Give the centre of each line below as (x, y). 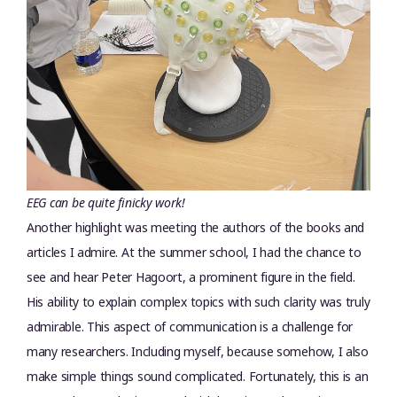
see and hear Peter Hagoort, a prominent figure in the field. (191, 277)
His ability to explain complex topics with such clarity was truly (198, 302)
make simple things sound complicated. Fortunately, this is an (198, 376)
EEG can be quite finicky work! (106, 202)
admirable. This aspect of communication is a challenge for (190, 327)
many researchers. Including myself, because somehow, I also (198, 351)
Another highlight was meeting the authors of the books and (196, 227)
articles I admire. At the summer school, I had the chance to (194, 252)
